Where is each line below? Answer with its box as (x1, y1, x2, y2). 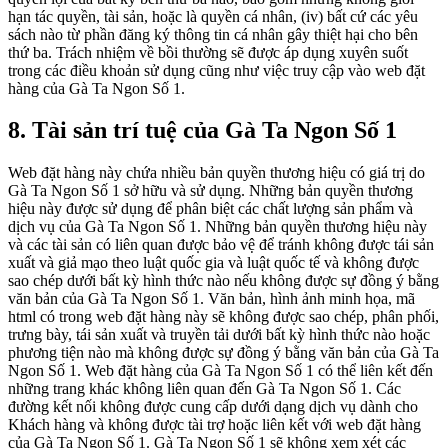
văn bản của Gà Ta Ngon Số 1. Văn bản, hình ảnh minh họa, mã (8, 290, 415, 308)
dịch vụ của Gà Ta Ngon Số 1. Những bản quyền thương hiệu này (8, 218, 427, 236)
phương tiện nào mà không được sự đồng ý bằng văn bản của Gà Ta (8, 344, 439, 362)
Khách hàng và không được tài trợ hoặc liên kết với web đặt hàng (8, 416, 421, 434)
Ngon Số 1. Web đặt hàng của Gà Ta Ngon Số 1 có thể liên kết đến (8, 362, 433, 380)
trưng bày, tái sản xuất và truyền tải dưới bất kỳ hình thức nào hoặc (8, 326, 430, 344)
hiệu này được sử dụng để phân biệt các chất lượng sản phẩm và (8, 200, 413, 218)
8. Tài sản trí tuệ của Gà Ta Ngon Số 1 (8, 117, 397, 144)
